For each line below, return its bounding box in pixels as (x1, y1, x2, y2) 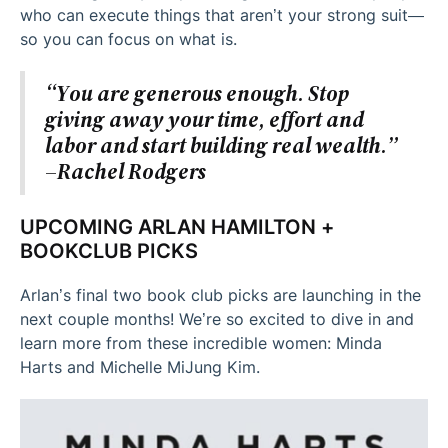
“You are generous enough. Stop (45, 78, 349, 108)
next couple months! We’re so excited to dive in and (20, 308, 414, 329)
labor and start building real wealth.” (45, 130, 398, 160)
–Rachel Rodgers (45, 156, 206, 186)
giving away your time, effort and (45, 104, 364, 134)
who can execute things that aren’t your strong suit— (20, 4, 424, 25)
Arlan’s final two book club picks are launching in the (20, 284, 421, 305)
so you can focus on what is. (20, 28, 237, 49)
